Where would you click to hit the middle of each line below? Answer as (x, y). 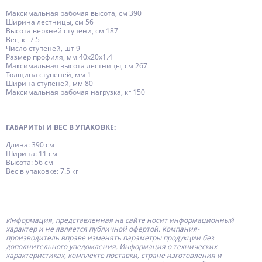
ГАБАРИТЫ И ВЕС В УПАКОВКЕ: (61, 127)
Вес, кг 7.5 (23, 39)
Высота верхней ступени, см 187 (62, 31)
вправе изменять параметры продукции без (137, 238)
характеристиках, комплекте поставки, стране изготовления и (114, 255)
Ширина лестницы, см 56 (50, 22)
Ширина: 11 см (32, 154)
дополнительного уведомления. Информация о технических (111, 247)
